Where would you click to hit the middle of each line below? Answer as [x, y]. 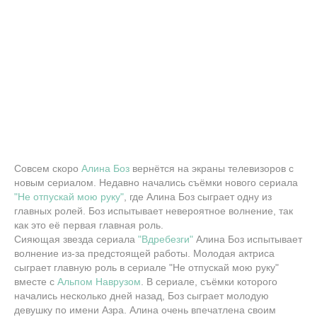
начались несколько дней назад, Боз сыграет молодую [142, 296]
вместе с [36, 282]
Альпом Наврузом [99, 282]
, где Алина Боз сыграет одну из [198, 197]
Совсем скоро [48, 169]
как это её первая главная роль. [89, 225]
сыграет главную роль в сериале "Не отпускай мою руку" [146, 268]
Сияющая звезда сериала [76, 240]
